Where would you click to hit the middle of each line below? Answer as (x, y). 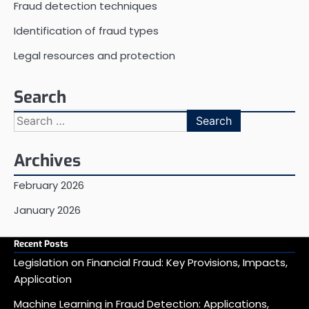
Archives (47, 161)
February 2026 (49, 186)
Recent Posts (41, 244)
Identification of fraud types (86, 31)
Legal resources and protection (94, 56)
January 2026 (47, 210)
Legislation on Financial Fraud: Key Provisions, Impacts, (151, 263)
